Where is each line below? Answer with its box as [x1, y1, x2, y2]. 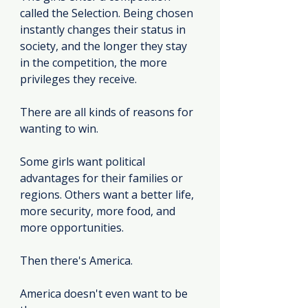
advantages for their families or [20, 170, 186, 186]
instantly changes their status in [20, 22, 188, 38]
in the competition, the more [20, 55, 170, 71]
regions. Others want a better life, [20, 187, 197, 203]
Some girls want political [20, 154, 148, 170]
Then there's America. [20, 253, 133, 269]
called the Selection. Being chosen [20, 5, 196, 21]
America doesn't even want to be [20, 286, 190, 302]
